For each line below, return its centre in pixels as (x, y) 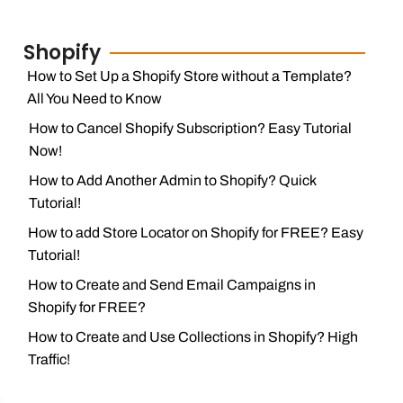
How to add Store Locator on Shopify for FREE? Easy (196, 233)
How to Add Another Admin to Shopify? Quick (172, 180)
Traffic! (49, 359)
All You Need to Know (95, 99)
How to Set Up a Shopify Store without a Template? (190, 76)
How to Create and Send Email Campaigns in (171, 285)
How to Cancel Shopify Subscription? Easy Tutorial (190, 128)
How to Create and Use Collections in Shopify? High (193, 337)
